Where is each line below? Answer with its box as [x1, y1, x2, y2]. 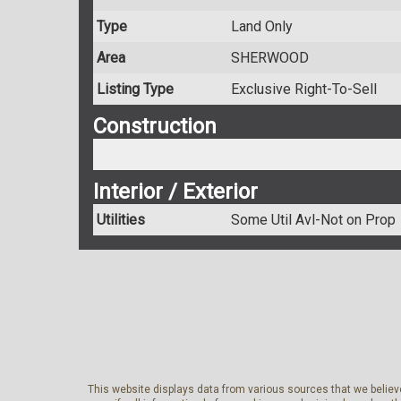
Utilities [97, 211, 145, 229]
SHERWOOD [231, 49, 309, 67]
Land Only [231, 18, 293, 36]
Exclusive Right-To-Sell [231, 81, 377, 98]
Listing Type [97, 81, 174, 98]
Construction [93, 114, 217, 140]
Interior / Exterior [93, 179, 258, 205]
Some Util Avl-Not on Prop [231, 211, 396, 229]
